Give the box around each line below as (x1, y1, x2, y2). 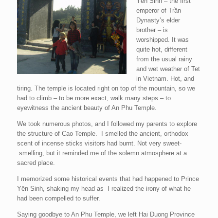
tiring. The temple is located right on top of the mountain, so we (17, 85, 195, 92)
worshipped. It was (136, 36, 189, 43)
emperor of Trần (136, 7, 181, 14)
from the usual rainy (136, 55, 192, 63)
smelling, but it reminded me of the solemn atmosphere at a (17, 149, 187, 157)
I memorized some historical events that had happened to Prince (17, 175, 199, 182)
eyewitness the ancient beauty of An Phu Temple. (17, 104, 157, 111)
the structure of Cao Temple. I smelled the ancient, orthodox (17, 130, 188, 137)
